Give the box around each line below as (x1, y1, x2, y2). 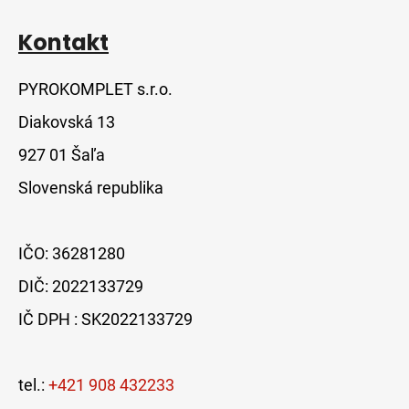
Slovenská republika (18, 178, 163, 198)
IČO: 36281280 (18, 244, 125, 264)
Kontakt (18, 27, 109, 58)
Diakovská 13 (18, 112, 115, 132)
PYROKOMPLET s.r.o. (18, 79, 173, 100)
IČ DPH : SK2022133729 (18, 309, 193, 330)
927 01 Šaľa (18, 145, 105, 165)
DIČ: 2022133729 (18, 277, 143, 297)
